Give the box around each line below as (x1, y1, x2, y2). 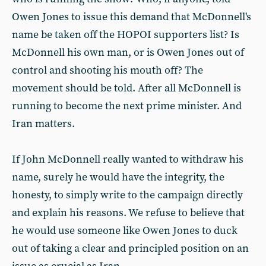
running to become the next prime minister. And (12, 99, 242, 113)
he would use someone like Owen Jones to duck (12, 224, 237, 237)
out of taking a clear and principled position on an (12, 242, 249, 255)
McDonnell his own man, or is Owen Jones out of (12, 46, 244, 59)
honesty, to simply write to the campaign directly (12, 188, 243, 202)
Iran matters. (12, 117, 75, 131)
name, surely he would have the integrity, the (12, 170, 224, 184)
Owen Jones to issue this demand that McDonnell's (12, 10, 251, 24)
